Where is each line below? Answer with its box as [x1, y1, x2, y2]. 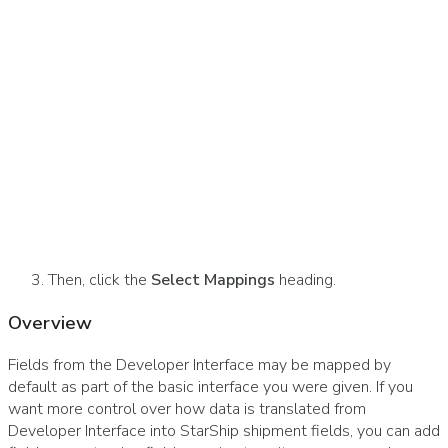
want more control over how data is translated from [8, 398, 366, 421]
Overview [8, 309, 92, 336]
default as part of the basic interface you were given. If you [8, 376, 413, 399]
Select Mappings [151, 268, 275, 291]
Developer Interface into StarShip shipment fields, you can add [8, 420, 440, 443]
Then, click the [48, 268, 151, 291]
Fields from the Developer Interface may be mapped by [8, 354, 391, 377]
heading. [275, 268, 336, 291]
